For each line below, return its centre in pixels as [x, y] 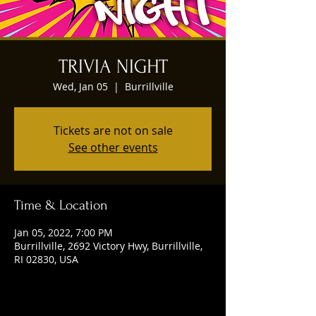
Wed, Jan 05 [80, 86]
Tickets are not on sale [113, 130]
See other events [113, 147]
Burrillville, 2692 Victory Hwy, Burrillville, [108, 246]
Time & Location [61, 205]
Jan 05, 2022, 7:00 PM [63, 232]
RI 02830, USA [46, 259]
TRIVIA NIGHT [113, 67]
